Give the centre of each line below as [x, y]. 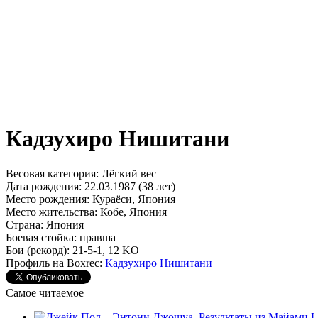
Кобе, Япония [132, 212]
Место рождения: [48, 199]
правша [96, 237]
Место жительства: [51, 212]
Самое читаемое [45, 292]
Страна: [24, 224]
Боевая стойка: [41, 237]
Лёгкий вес [127, 173]
